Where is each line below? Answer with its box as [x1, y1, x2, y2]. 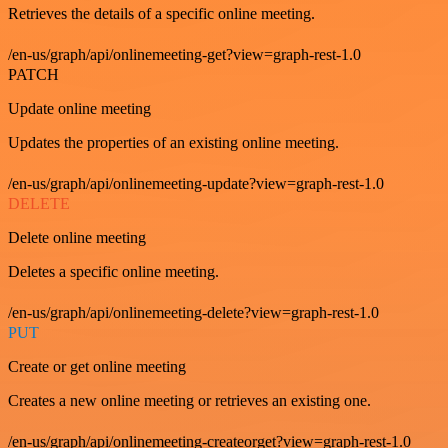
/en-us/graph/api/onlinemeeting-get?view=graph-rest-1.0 [8, 45, 361, 63]
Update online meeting [8, 99, 151, 117]
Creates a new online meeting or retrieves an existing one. [8, 391, 371, 409]
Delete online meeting [8, 228, 146, 246]
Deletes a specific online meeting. [8, 262, 219, 280]
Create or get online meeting [8, 357, 186, 375]
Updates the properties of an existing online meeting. [8, 133, 339, 151]
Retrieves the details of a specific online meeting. [8, 4, 315, 22]
